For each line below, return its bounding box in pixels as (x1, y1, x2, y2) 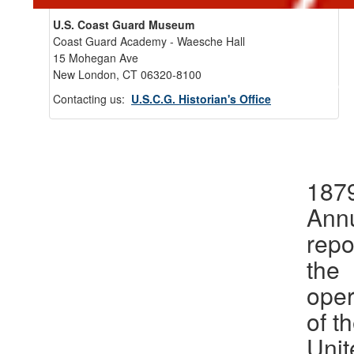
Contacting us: (53, 91, 131, 107)
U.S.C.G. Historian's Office (131, 91, 271, 107)
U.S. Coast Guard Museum (53, 17, 194, 32)
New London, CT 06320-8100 (53, 66, 201, 82)
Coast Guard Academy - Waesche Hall (53, 33, 245, 49)
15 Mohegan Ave (53, 50, 138, 66)
